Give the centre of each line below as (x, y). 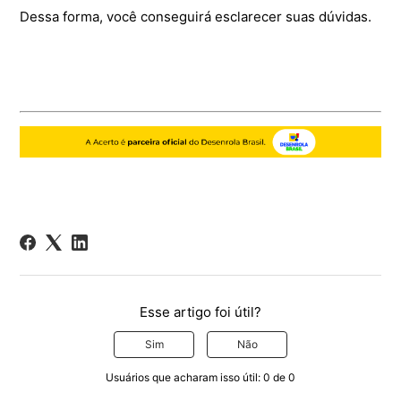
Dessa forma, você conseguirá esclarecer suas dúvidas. (196, 17)
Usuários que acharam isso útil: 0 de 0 (200, 378)
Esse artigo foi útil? (200, 312)
